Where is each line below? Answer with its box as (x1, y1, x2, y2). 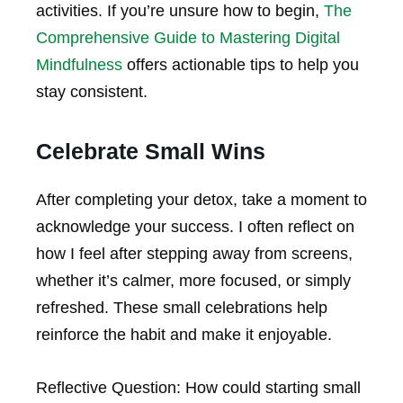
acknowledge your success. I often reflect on (36, 218, 354, 237)
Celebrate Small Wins (36, 139, 265, 165)
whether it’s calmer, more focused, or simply (36, 272, 351, 291)
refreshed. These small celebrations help (36, 299, 327, 318)
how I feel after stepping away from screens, (36, 245, 353, 264)
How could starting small (181, 379, 361, 398)
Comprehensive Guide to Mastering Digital (36, 29, 340, 48)
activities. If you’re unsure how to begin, (36, 2, 324, 21)
